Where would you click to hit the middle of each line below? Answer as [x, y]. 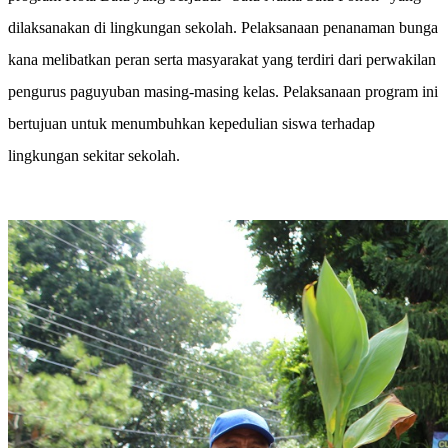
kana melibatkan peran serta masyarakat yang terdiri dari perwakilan [222, 60]
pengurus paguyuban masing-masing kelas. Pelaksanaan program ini [223, 92]
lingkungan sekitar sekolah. [94, 156]
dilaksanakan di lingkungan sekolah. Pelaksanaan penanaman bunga [223, 28]
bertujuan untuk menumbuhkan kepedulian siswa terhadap [191, 124]
